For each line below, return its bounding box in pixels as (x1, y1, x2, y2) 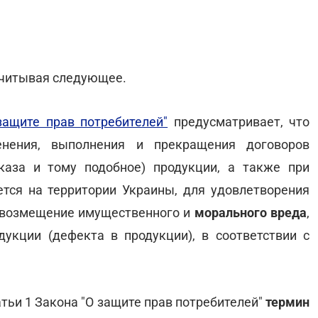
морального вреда (194, 205, 307, 220)
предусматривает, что (168, 114, 310, 129)
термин (262, 295, 310, 309)
